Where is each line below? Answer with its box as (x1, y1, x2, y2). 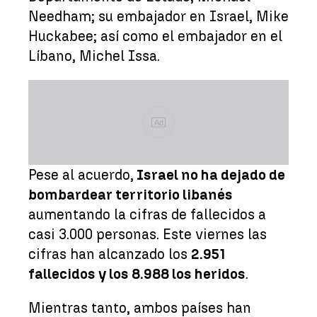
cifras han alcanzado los (28, 245, 191, 263)
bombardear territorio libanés (28, 185, 233, 203)
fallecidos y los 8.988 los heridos (28, 265, 246, 282)
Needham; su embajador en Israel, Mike (28, 7, 289, 25)
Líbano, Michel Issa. (28, 47, 160, 64)
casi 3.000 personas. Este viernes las (28, 225, 267, 243)
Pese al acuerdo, (28, 166, 134, 183)
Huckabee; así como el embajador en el (28, 27, 282, 45)
